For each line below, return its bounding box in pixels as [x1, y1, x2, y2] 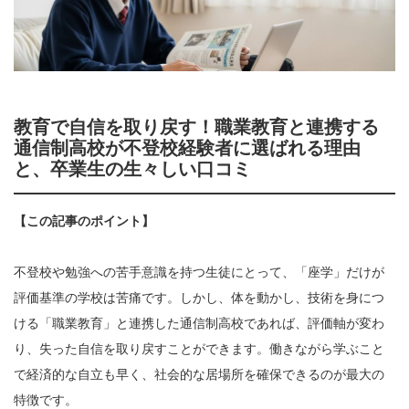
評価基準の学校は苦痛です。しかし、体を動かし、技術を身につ [14, 290, 384, 306]
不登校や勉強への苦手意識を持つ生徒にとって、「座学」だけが [14, 265, 384, 280]
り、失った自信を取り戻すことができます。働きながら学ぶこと [14, 341, 384, 357]
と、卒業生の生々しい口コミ [14, 159, 251, 180]
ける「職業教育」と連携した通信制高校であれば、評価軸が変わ [14, 316, 384, 331]
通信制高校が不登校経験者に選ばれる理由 [14, 138, 361, 159]
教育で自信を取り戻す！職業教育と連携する [14, 117, 379, 138]
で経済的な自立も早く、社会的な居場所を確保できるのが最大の [14, 367, 384, 383]
